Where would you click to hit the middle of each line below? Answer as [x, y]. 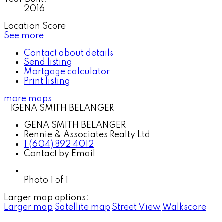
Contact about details [69, 53]
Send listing [48, 62]
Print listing [47, 81]
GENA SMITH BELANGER [75, 125]
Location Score [35, 26]
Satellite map [82, 207]
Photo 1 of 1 [46, 180]
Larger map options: [46, 197]
